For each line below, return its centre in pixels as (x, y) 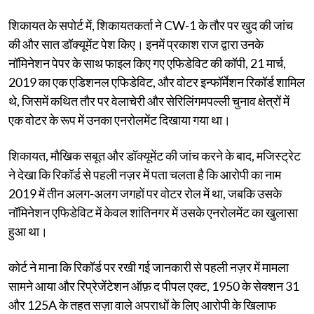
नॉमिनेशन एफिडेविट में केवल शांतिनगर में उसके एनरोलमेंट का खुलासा (153, 212)
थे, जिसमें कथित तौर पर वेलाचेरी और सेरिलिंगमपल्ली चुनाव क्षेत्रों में (149, 101)
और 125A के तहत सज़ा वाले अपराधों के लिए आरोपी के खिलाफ (142, 305)
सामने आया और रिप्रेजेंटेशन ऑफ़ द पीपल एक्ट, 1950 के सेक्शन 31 (154, 286)
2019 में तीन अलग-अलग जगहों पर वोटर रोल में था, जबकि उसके (145, 193)
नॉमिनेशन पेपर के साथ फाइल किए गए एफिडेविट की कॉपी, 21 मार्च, (147, 63)
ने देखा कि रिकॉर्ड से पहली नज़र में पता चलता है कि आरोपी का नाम (145, 174)
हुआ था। (28, 231)
